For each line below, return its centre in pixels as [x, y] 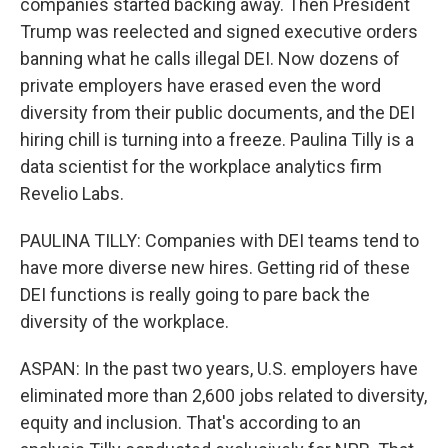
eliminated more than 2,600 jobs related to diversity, [223, 395]
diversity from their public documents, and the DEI [217, 112]
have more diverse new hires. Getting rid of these [215, 267]
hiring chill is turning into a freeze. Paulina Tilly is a [217, 139]
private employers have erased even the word [200, 85]
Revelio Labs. [72, 193]
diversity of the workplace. [124, 321]
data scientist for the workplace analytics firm [201, 166]
